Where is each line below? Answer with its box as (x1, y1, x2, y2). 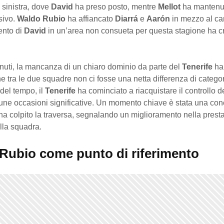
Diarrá (115, 14, 138, 23)
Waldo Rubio (17, 14, 65, 23)
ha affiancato (65, 14, 115, 23)
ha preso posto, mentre (73, 2, 158, 11)
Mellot (158, 2, 180, 11)
